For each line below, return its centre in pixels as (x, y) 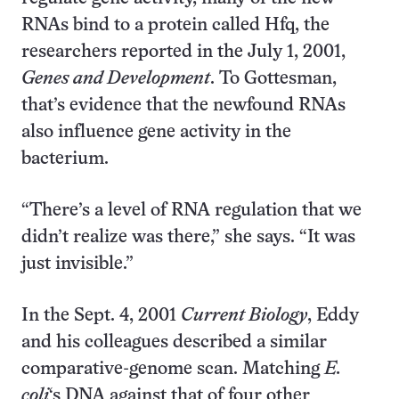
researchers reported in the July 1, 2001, (183, 52)
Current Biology (244, 316)
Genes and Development (116, 79)
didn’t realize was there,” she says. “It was (188, 237)
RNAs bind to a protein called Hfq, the (175, 25)
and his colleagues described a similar (174, 342)
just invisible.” (77, 264)
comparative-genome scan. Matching (173, 369)
